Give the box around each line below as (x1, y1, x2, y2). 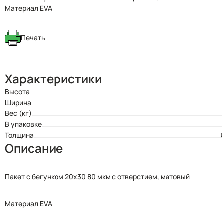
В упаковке (5, 119, 42, 129)
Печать (21, 33, 45, 42)
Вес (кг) (5, 109, 32, 118)
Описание (5, 140, 63, 156)
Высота (5, 87, 30, 96)
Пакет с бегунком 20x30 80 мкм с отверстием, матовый (5, 172, 190, 181)
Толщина (5, 130, 34, 140)
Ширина (5, 98, 31, 107)
